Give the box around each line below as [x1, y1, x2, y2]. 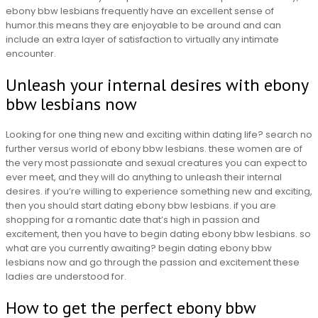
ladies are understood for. [6, 269, 126, 283]
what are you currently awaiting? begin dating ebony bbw [6, 241, 272, 255]
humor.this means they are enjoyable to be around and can [6, 18, 281, 33]
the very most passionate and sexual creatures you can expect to [6, 155, 307, 170]
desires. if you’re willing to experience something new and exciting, [6, 184, 312, 198]
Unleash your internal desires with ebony [6, 74, 308, 97]
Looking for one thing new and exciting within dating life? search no [6, 127, 312, 141]
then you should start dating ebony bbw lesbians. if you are [6, 198, 276, 212]
